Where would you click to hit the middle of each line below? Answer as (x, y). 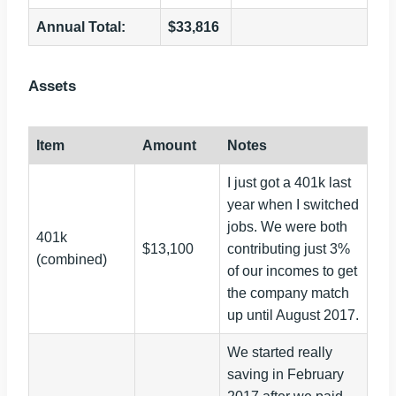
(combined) (72, 260)
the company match (288, 293)
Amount (169, 146)
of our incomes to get (292, 271)
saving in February (286, 375)
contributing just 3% (289, 249)
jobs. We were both (287, 227)
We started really (280, 353)
